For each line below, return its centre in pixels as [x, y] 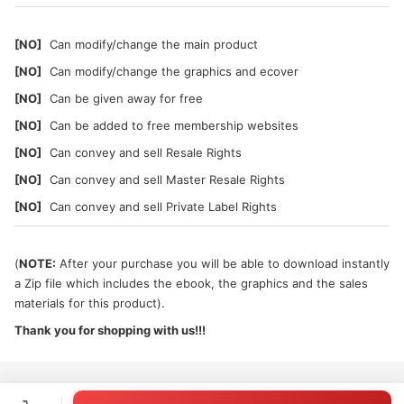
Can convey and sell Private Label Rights [163, 206]
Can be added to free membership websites [174, 125]
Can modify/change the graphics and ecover [174, 71]
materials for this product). [90, 303]
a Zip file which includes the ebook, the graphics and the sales [191, 283]
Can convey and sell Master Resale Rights [167, 179]
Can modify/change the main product [154, 44]
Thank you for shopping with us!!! [110, 330]
